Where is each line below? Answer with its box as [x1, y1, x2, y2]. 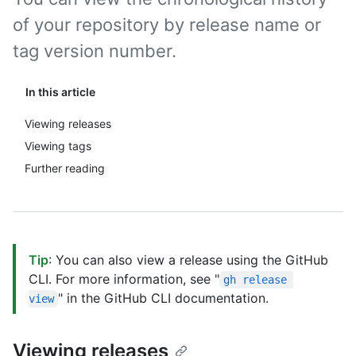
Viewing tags [25, 139, 91, 153]
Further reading [25, 161, 105, 175]
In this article [25, 85, 95, 99]
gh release [223, 273, 294, 286]
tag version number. [13, 41, 176, 61]
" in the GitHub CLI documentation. [58, 290, 269, 306]
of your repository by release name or [13, 14, 321, 35]
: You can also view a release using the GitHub [48, 252, 328, 268]
